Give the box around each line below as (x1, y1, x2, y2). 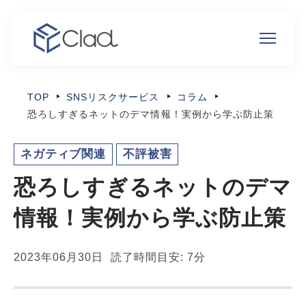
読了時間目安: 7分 (111, 251, 206, 263)
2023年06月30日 (14, 251, 104, 263)
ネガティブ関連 (20, 148, 106, 161)
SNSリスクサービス (66, 92, 160, 102)
